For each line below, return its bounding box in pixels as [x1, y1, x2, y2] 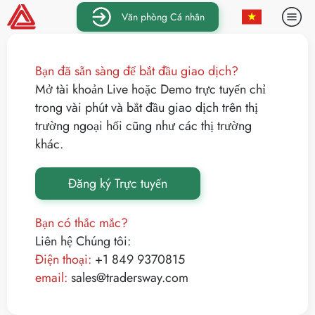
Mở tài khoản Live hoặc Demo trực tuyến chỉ [35, 80, 266, 98]
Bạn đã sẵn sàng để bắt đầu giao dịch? [35, 62, 238, 80]
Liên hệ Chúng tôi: [35, 232, 131, 250]
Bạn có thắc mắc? [35, 214, 128, 232]
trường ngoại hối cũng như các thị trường [35, 117, 252, 135]
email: [35, 269, 67, 287]
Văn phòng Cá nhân [122, 10, 205, 24]
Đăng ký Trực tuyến [68, 174, 167, 193]
